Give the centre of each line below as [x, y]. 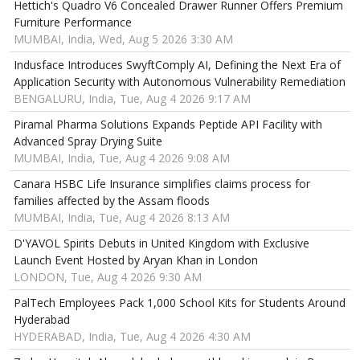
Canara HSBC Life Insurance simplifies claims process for [162, 184]
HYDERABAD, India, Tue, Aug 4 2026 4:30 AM [132, 337]
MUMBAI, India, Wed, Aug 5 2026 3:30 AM [123, 39]
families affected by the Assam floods [112, 201]
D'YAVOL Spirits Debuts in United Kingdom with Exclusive [162, 243]
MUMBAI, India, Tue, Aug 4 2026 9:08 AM [122, 158]
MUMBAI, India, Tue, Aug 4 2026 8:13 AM [122, 218]
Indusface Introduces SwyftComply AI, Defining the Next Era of [177, 65]
